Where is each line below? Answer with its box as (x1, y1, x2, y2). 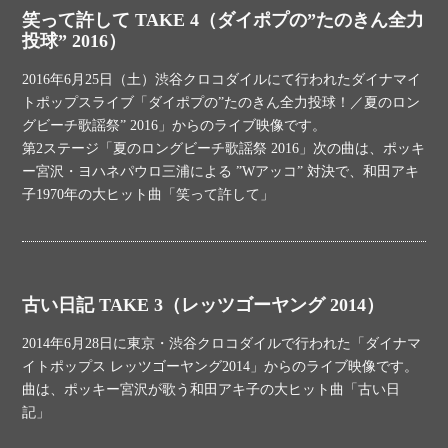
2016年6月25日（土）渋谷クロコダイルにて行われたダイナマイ (22, 72, 422, 87)
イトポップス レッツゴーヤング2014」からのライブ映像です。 (22, 359, 419, 374)
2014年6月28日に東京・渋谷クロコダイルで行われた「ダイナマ (22, 336, 422, 351)
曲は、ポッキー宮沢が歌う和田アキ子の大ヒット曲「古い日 (22, 382, 401, 397)
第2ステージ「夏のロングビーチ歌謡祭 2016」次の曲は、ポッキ (22, 141, 426, 156)
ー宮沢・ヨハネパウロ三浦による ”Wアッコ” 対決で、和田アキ (22, 164, 420, 179)
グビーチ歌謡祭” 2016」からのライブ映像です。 (22, 118, 327, 133)
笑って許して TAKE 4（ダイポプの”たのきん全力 (22, 10, 425, 30)
